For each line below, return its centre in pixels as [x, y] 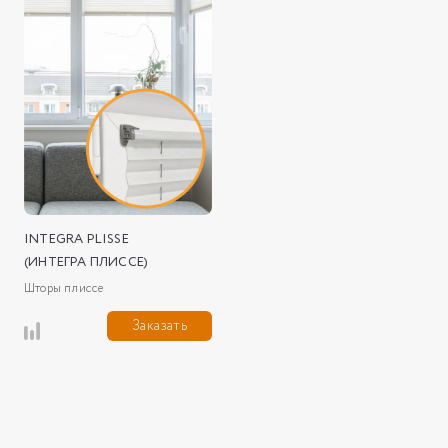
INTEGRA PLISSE [76, 239]
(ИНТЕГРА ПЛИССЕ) [86, 262]
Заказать [159, 325]
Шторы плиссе [64, 288]
